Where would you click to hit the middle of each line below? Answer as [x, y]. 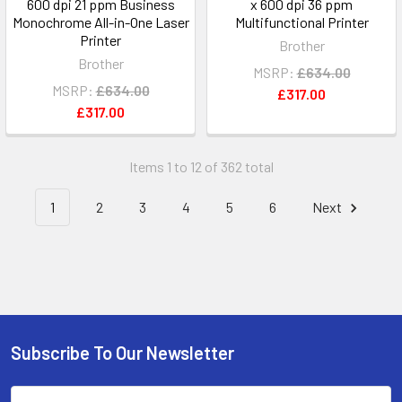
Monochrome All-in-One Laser [100, 22]
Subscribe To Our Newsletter [122, 352]
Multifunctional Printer [301, 22]
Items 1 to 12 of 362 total [201, 166]
